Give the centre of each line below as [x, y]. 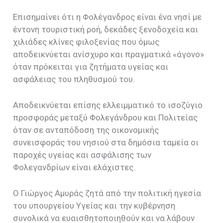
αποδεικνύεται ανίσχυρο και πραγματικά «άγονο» [109, 54]
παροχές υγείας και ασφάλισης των [82, 155]
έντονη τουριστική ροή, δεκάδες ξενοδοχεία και [106, 29]
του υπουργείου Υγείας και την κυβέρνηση [94, 205]
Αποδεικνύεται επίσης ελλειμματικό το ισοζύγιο [108, 105]
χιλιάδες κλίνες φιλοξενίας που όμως [86, 42]
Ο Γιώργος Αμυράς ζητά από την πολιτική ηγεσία [107, 193]
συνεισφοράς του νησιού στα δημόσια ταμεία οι [106, 142]
